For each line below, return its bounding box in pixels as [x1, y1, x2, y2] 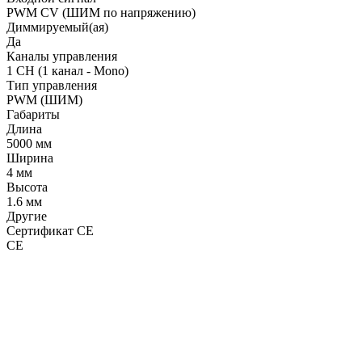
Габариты [6, 107, 60, 121]
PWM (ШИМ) [6, 92, 82, 107]
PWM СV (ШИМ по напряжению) [6, 5, 196, 19]
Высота [6, 179, 48, 194]
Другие [6, 208, 47, 223]
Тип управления [6, 78, 97, 92]
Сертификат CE [6, 223, 94, 238]
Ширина [6, 150, 53, 165]
